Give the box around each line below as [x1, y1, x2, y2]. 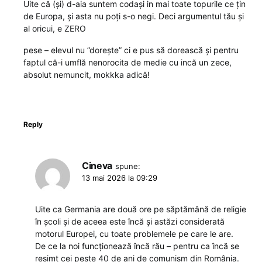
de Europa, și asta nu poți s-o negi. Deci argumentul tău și [23, 11, 244, 21]
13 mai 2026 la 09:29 [82, 173, 157, 182]
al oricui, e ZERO [23, 23, 86, 33]
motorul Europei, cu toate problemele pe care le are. [35, 229, 233, 239]
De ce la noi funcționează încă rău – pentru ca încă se [35, 241, 239, 251]
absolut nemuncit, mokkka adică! [23, 70, 150, 80]
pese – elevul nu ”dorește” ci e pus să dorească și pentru [23, 45, 239, 55]
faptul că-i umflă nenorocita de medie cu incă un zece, [23, 57, 232, 67]
